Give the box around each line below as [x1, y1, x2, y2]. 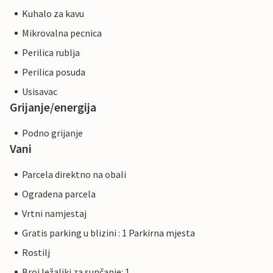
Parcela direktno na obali [22, 168, 126, 181]
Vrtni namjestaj [22, 207, 87, 220]
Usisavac [22, 85, 57, 98]
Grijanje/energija [10, 99, 96, 115]
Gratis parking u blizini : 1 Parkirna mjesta [22, 227, 195, 239]
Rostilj [22, 246, 50, 259]
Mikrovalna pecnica [22, 27, 102, 40]
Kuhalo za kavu [22, 7, 84, 20]
